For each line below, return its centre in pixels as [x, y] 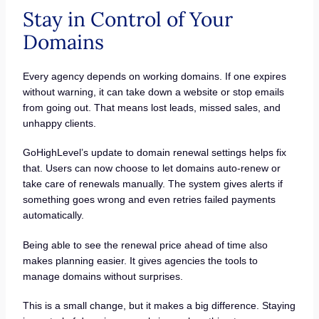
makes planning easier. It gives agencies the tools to [140, 260]
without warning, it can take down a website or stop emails [153, 91]
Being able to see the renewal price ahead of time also [145, 245]
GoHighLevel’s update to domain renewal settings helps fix [154, 153]
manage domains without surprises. [103, 276]
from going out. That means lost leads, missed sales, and [151, 107]
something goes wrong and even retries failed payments [149, 200]
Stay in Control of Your [127, 19]
